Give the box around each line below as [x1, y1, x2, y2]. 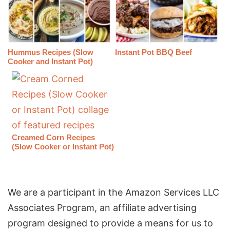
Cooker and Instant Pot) [8, 56, 93, 66]
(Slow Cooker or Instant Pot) [12, 142, 114, 151]
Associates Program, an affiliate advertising [8, 202, 197, 213]
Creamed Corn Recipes [12, 132, 95, 142]
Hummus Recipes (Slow [8, 47, 93, 56]
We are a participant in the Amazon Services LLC [8, 186, 219, 198]
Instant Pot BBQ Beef [114, 47, 192, 56]
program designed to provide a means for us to [8, 217, 213, 228]
